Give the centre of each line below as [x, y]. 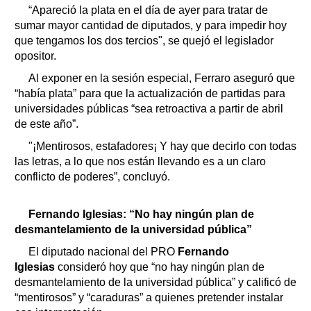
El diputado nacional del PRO [103, 251]
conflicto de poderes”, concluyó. [92, 176]
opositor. [35, 56]
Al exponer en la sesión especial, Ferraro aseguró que [162, 78]
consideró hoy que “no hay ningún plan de [160, 267]
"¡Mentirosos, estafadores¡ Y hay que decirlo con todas [162, 146]
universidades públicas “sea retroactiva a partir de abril [149, 108]
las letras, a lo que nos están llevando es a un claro [140, 161]
